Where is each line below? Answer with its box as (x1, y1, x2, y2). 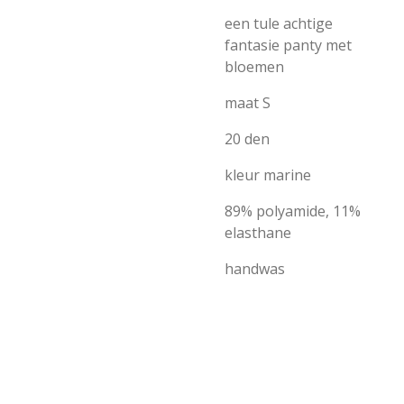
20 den (225, 129, 270, 149)
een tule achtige (225, 14, 333, 33)
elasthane (225, 223, 291, 243)
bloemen (225, 57, 284, 77)
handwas (225, 259, 285, 279)
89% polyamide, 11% (225, 201, 361, 221)
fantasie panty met (225, 35, 352, 55)
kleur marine (225, 165, 311, 185)
